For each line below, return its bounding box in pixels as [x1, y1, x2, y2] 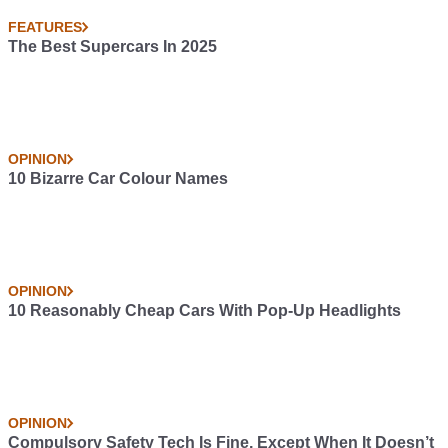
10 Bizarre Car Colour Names [8, 170, 228, 187]
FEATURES [8, 19, 82, 35]
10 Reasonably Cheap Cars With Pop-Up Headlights [8, 302, 401, 319]
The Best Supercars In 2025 [8, 38, 217, 55]
